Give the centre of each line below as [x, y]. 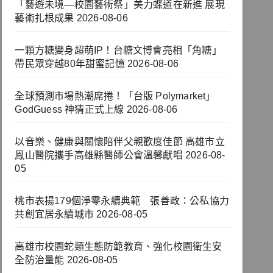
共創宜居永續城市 [54, 214]
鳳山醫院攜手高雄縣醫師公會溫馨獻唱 [99, 155]
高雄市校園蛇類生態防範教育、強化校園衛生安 [119, 247]
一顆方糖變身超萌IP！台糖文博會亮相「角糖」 [118, 51]
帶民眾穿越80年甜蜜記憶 [70, 64]
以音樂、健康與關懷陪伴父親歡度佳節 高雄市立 [120, 142]
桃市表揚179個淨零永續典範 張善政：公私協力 [122, 201]
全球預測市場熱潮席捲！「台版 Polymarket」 [115, 96]
